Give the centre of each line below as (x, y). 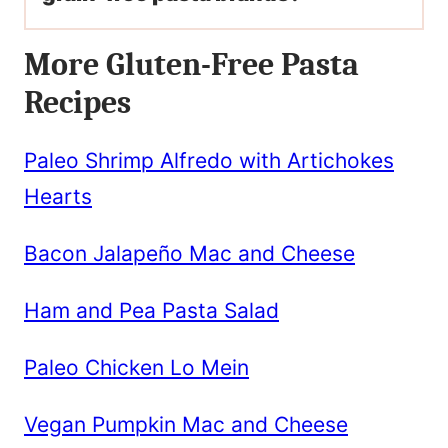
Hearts (58, 197)
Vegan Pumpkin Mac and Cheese (186, 425)
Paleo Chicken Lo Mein (136, 368)
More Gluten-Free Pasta (191, 65)
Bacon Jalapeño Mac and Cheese (189, 254)
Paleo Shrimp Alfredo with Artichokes (209, 161)
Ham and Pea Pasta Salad (151, 311)
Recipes (77, 103)
